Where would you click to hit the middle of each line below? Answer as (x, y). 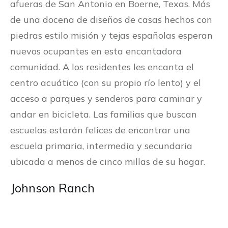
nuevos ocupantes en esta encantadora (96, 51)
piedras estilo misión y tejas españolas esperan (111, 36)
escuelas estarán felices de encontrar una (100, 130)
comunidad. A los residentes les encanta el (102, 67)
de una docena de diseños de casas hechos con (111, 20)
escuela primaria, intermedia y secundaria (101, 146)
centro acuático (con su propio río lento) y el (106, 83)
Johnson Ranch (52, 188)
